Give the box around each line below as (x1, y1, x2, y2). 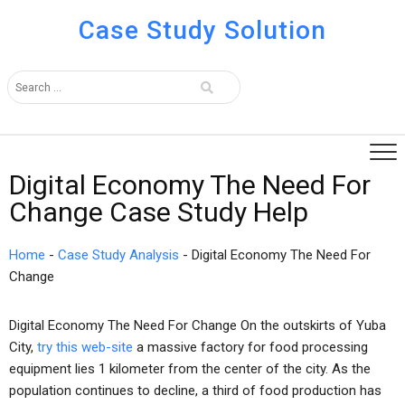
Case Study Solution (78, 15, 326, 45)
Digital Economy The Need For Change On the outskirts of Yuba (9, 317, 386, 334)
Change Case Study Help (9, 196, 308, 228)
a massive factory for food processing (133, 339, 368, 355)
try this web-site (37, 339, 133, 355)
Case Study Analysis (58, 247, 179, 263)
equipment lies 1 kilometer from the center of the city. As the (9, 361, 371, 377)
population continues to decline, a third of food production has (9, 382, 381, 399)
